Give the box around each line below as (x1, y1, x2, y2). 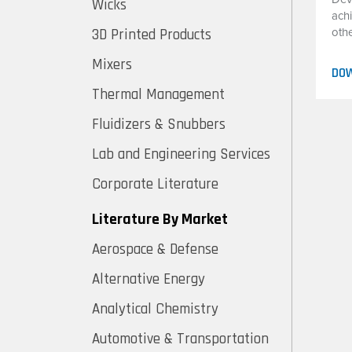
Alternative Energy (92, 269, 205, 289)
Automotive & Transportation (92, 329, 269, 349)
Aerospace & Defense (92, 240, 218, 259)
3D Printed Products (92, 25, 211, 45)
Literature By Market (92, 209, 228, 229)
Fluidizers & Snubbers (92, 115, 225, 134)
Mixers (92, 55, 132, 75)
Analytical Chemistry (92, 299, 218, 319)
